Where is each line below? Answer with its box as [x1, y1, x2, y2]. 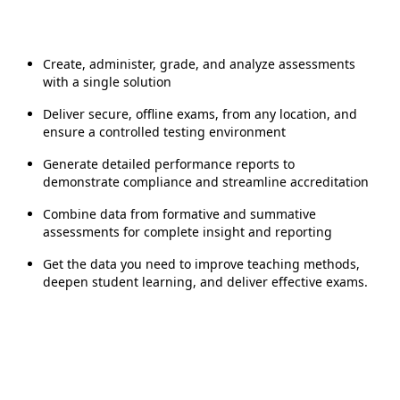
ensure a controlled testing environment [43, 123, 286, 140]
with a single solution [43, 73, 171, 90]
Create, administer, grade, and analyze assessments [43, 55, 355, 72]
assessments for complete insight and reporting [43, 223, 332, 240]
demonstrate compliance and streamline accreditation [43, 173, 369, 190]
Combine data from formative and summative [43, 205, 316, 222]
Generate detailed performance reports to [43, 155, 295, 172]
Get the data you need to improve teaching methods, [43, 255, 360, 272]
